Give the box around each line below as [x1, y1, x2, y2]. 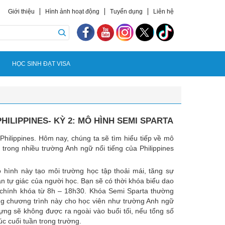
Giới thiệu [8, 8, 35, 15]
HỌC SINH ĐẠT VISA [12, 60, 70, 67]
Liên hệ [153, 8, 174, 15]
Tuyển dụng [110, 8, 143, 15]
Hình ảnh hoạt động [45, 8, 99, 15]
